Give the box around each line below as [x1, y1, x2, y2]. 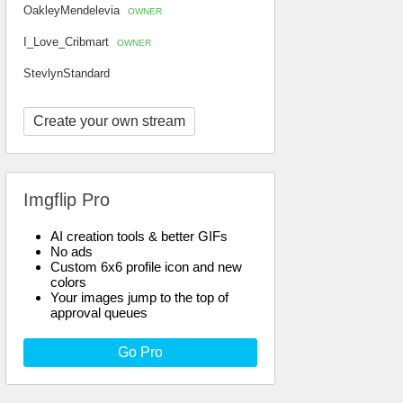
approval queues [50, 305, 148, 320]
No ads [50, 244, 93, 259]
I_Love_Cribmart [23, 35, 112, 49]
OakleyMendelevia [23, 4, 123, 17]
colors [50, 274, 86, 290]
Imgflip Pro [23, 190, 110, 210]
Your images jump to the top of [50, 290, 228, 305]
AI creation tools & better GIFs [50, 228, 228, 244]
